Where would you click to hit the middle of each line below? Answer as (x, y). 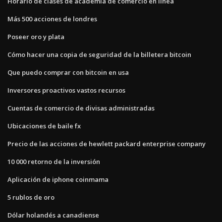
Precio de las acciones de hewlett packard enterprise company (107, 143)
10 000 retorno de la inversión (54, 161)
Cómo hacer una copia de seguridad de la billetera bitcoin (99, 54)
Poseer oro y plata (36, 36)
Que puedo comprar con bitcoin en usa (68, 72)
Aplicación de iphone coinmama (58, 179)
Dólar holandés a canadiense (53, 215)
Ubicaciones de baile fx (44, 126)
